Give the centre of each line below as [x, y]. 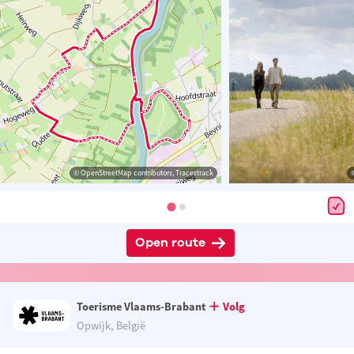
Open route [170, 243]
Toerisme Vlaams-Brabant [142, 307]
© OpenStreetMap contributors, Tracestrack [143, 173]
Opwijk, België [111, 326]
